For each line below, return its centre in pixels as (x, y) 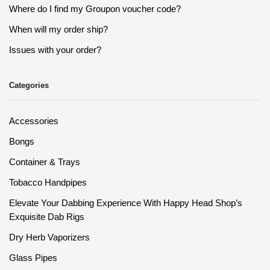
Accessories (34, 121)
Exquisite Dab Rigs (47, 217)
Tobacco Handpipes (48, 183)
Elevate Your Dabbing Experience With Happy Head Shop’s (126, 203)
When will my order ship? (58, 30)
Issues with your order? (55, 50)
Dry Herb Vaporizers (49, 238)
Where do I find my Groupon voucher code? (95, 9)
